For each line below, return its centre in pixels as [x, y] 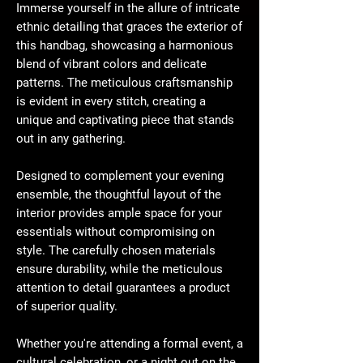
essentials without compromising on [115, 232]
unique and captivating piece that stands [125, 120]
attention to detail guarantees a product [123, 288]
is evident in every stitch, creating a [111, 102]
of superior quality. [67, 307]
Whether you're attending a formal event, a [130, 344]
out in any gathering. [71, 139]
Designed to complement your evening [120, 176]
